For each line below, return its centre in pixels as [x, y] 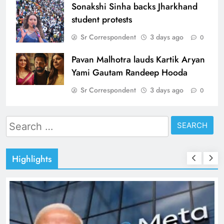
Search [19, 122]
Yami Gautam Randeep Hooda [129, 73]
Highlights [32, 159]
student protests [102, 20]
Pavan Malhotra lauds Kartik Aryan [138, 60]
